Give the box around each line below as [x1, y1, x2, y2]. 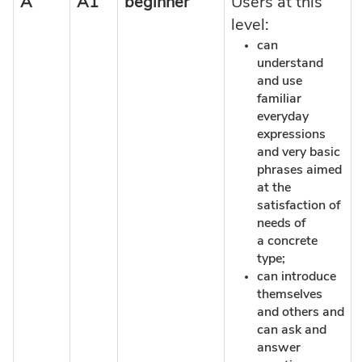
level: [231, 16, 269, 33]
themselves [257, 287, 322, 301]
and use [257, 74, 302, 87]
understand [257, 56, 323, 69]
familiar [257, 91, 301, 105]
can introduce [257, 269, 336, 283]
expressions [257, 127, 326, 141]
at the [257, 180, 291, 194]
